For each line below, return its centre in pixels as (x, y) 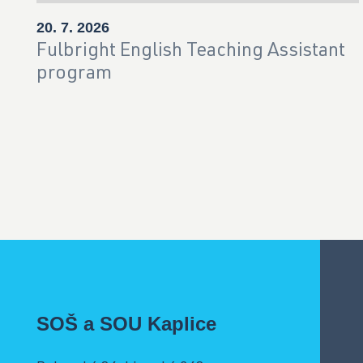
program (74, 75)
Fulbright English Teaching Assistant (191, 52)
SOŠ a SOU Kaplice (126, 324)
